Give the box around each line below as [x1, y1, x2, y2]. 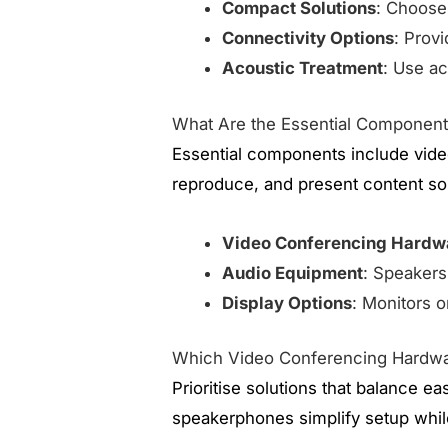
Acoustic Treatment [222, 58, 384, 79]
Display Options [222, 292, 353, 313]
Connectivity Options [222, 28, 395, 49]
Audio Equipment [222, 262, 364, 283]
